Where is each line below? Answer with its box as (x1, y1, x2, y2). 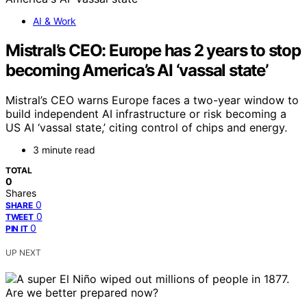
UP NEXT (5, 247, 41, 258)
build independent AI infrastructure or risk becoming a (5, 107, 286, 121)
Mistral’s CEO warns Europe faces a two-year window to (5, 93, 299, 108)
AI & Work (33, 14, 76, 27)
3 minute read (33, 144, 95, 156)
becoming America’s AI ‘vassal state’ (5, 60, 268, 80)
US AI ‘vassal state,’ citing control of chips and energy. (5, 121, 287, 135)
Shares (5, 187, 36, 199)
